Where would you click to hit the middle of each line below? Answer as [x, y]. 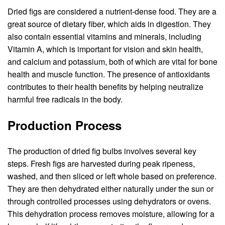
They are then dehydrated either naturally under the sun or [110, 188]
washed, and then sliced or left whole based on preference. [112, 176]
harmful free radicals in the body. [65, 99]
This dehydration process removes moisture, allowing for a [111, 213]
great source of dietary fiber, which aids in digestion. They [109, 24]
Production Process [65, 125]
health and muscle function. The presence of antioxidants [109, 74]
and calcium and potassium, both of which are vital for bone [113, 61]
